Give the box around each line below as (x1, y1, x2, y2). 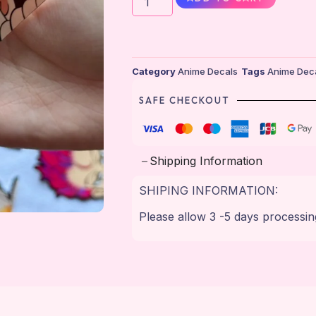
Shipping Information (149, 154, 262, 169)
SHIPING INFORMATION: (138, 183, 281, 198)
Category (131, 66, 176, 78)
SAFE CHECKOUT (138, 95, 230, 107)
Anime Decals (177, 66, 238, 78)
